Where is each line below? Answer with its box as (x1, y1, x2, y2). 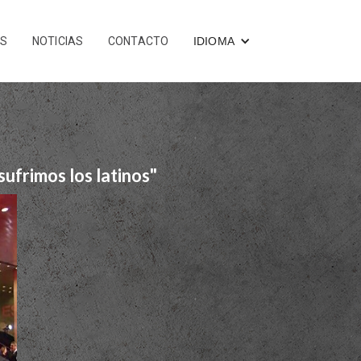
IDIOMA (193, 34, 234, 48)
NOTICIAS (31, 34, 84, 48)
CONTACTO (107, 34, 169, 48)
